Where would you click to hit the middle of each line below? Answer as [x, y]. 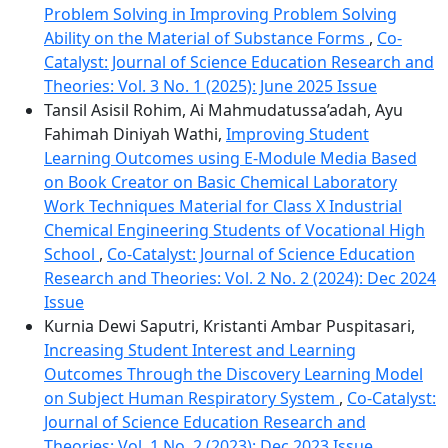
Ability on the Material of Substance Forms [206, 38]
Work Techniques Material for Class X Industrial [223, 206]
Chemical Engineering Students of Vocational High [234, 230]
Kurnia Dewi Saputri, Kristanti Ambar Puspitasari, [229, 326]
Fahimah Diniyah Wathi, [135, 134]
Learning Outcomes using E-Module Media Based [230, 158]
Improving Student [297, 134]
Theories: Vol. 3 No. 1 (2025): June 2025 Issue [210, 86]
